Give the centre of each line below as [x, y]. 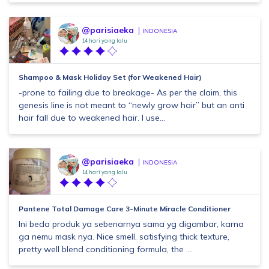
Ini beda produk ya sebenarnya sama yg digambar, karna [131, 224]
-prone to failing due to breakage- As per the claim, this [128, 92]
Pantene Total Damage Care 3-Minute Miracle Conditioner [125, 209]
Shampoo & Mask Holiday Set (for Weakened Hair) [110, 77]
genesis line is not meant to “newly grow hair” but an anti [131, 105]
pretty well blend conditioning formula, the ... [105, 249]
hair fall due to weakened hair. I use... [92, 118]
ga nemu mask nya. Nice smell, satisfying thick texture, [124, 237]
